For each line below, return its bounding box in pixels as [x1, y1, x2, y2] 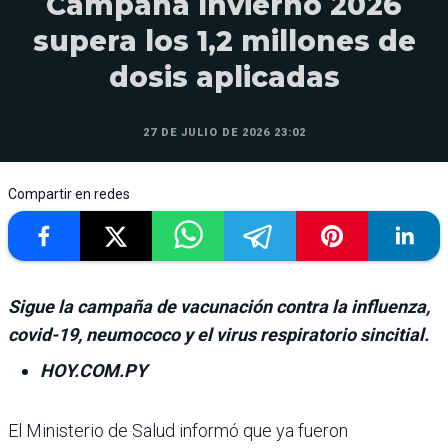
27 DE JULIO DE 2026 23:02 [142, 125, 306, 139]
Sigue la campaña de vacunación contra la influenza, [8, 295, 430, 317]
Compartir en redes [8, 185, 130, 202]
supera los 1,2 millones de [32, 23, 416, 58]
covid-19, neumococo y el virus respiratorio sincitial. [8, 323, 429, 345]
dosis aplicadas [108, 59, 340, 94]
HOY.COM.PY [40, 359, 147, 381]
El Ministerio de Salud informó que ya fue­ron [8, 419, 348, 441]
